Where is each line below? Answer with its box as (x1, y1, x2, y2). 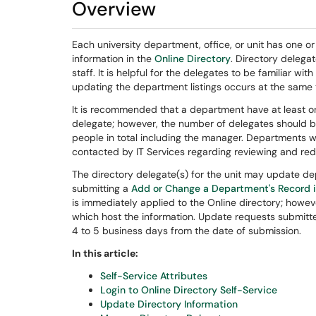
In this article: (72, 247, 138, 260)
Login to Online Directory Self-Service (100, 284, 277, 296)
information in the (72, 52, 154, 65)
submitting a (72, 182, 131, 195)
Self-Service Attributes (100, 269, 207, 282)
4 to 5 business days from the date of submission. (72, 224, 301, 237)
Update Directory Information (100, 298, 238, 310)
